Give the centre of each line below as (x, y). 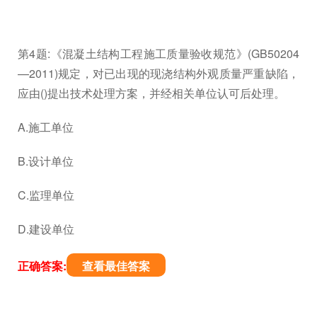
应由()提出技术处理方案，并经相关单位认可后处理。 (151, 93)
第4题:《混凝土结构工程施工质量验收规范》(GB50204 (158, 53)
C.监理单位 (46, 195)
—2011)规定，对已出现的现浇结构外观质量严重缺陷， (158, 73)
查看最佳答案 (116, 265)
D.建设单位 (46, 229)
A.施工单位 (46, 127)
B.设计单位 (46, 161)
